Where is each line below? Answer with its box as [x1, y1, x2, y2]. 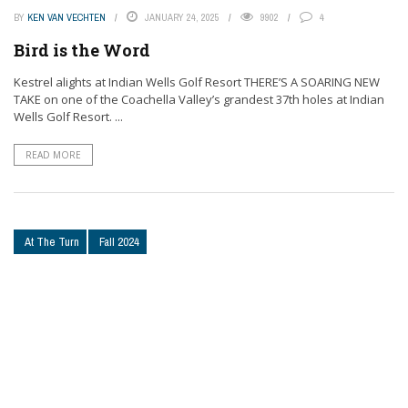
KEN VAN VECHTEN [27, 11, 106, 25]
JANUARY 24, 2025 [145, 11, 219, 25]
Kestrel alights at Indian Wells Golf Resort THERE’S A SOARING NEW [14, 74, 380, 91]
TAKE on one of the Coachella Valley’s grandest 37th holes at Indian [14, 91, 384, 108]
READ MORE [25, 148, 81, 162]
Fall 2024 [99, 234, 139, 250]
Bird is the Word [14, 39, 150, 62]
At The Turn [25, 234, 79, 250]
